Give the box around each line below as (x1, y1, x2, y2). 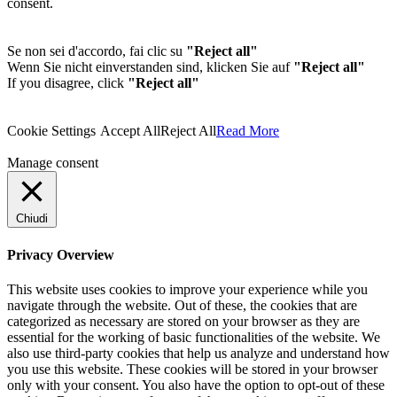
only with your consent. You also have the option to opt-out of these (7, 377, 385, 393)
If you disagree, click (7, 75, 128, 91)
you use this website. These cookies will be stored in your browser (7, 361, 378, 377)
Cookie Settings (7, 123, 96, 139)
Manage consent (7, 155, 98, 171)
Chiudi (16, 212, 48, 226)
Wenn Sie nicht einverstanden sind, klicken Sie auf (7, 59, 293, 75)
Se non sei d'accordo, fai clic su (7, 43, 186, 59)
